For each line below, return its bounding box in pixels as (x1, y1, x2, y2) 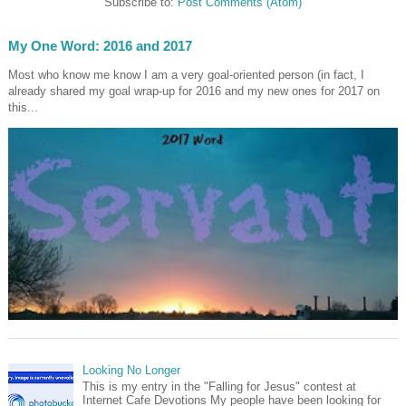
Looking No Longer (82, 362, 181, 377)
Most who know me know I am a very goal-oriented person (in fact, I (8, 68, 364, 82)
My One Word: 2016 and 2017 (8, 38, 192, 54)
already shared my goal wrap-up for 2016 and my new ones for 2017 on (8, 84, 380, 99)
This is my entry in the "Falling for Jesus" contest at (82, 379, 357, 393)
